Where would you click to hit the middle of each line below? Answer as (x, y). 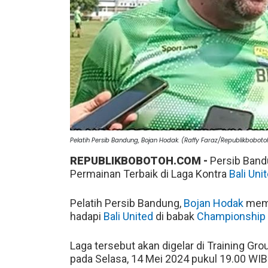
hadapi (87, 216)
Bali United (128, 216)
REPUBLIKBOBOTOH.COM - (140, 160)
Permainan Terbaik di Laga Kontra (150, 173)
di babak (175, 216)
